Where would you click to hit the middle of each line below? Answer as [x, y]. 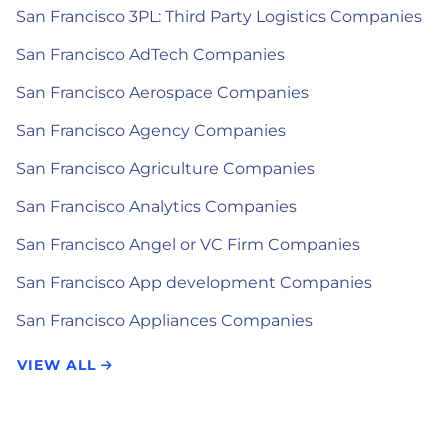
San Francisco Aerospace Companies [162, 92]
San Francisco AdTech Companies [150, 54]
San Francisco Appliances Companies [164, 320]
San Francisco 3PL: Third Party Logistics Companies [219, 16]
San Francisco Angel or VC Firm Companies [188, 244]
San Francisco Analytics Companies [156, 206]
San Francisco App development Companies [194, 282]
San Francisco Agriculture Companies [165, 168]
